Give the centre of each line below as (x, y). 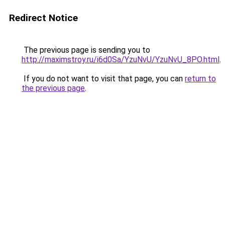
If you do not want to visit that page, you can (103, 79)
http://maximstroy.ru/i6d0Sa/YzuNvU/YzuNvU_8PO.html (121, 60)
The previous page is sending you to (86, 50)
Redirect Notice (43, 18)
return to (200, 79)
